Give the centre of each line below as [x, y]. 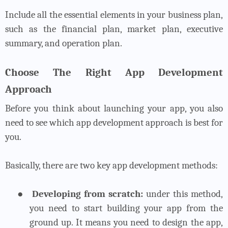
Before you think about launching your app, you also [114, 108]
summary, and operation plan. [64, 43]
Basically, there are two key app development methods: [111, 165]
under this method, [183, 194]
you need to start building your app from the [126, 208]
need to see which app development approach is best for [114, 122]
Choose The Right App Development [114, 72]
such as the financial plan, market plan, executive [114, 29]
